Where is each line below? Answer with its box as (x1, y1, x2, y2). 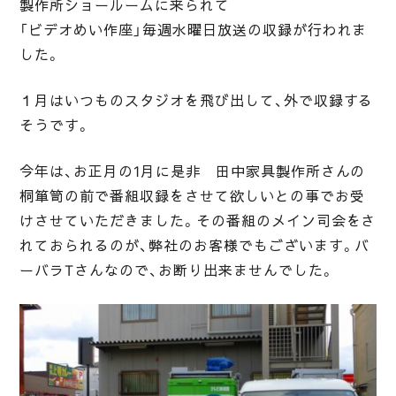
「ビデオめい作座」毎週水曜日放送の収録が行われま (19, 20, 368, 39)
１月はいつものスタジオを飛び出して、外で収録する (19, 91, 374, 110)
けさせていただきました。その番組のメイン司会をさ (19, 211, 377, 230)
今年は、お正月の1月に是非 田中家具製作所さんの (19, 162, 366, 180)
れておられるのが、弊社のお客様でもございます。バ (19, 236, 370, 255)
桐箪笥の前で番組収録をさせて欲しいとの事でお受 (19, 187, 365, 205)
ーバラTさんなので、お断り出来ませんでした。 (19, 261, 335, 279)
